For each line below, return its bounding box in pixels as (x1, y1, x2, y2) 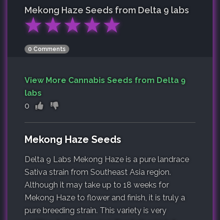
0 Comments (28, 46, 66, 53)
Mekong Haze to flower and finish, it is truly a (25, 192, 185, 202)
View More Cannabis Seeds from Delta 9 (25, 75, 186, 85)
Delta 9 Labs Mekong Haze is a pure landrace (25, 154, 189, 164)
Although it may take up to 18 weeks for (25, 180, 169, 190)
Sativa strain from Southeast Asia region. (25, 167, 171, 177)
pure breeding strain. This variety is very (25, 205, 166, 215)
